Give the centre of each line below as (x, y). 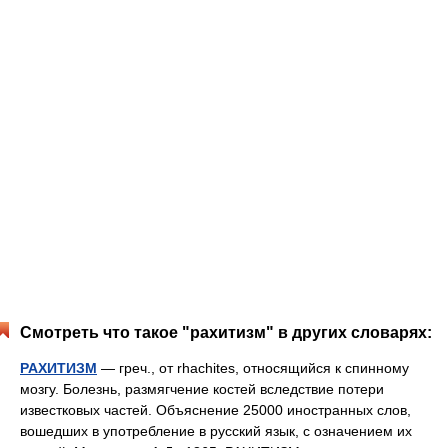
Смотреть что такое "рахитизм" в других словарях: (226, 332)
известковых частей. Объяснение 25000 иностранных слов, (215, 410)
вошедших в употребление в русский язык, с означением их (216, 431)
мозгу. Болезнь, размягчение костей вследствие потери (202, 389)
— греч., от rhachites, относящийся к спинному (253, 368)
